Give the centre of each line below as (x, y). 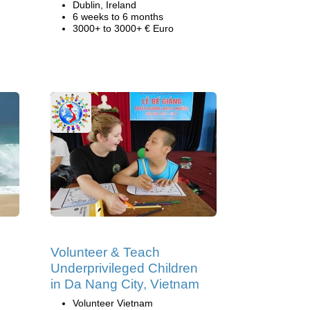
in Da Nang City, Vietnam (125, 284)
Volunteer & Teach (105, 252)
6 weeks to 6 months (118, 17)
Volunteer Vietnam (113, 303)
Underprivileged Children (124, 268)
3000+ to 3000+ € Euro (123, 28)
